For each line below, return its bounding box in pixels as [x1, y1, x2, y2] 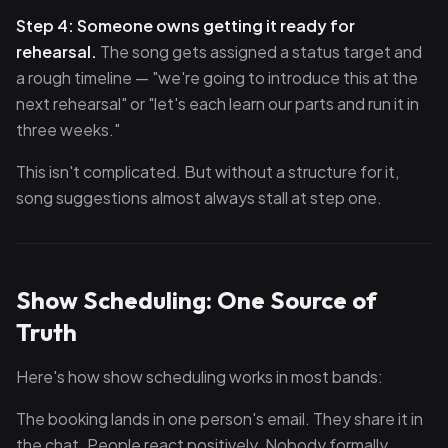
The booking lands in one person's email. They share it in [16, 408, 423, 429]
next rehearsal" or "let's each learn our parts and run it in [16, 93, 419, 114]
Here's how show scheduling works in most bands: [16, 366, 383, 387]
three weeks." [16, 119, 120, 140]
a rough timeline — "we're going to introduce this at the [16, 67, 418, 88]
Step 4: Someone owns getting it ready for [16, 15, 355, 36]
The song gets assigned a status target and [97, 41, 422, 62]
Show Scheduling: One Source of [16, 285, 377, 315]
